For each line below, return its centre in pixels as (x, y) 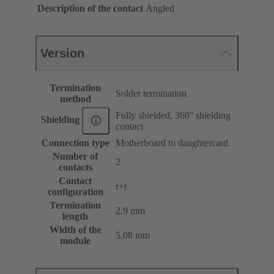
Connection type (75, 143)
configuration (75, 191)
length (75, 216)
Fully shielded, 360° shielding (173, 115)
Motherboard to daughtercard (172, 143)
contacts (75, 167)
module (75, 240)
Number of (75, 156)
